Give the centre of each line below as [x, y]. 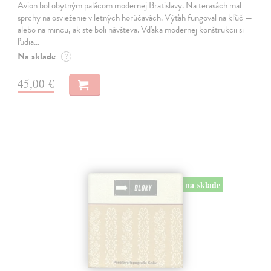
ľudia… [29, 41]
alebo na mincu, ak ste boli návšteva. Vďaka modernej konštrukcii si [131, 29]
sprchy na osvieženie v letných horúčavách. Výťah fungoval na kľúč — [135, 17]
